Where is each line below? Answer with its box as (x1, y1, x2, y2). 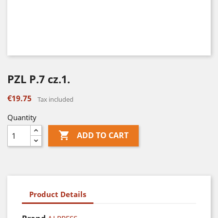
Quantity (7, 112, 36, 122)
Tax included (37, 95, 73, 104)
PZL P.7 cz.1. (7, 72, 70, 86)
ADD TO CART (76, 130, 128, 141)
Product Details (29, 189, 86, 199)
